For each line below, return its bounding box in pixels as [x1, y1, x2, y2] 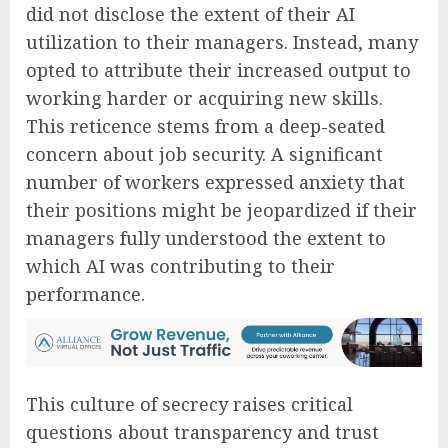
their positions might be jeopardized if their [26, 197, 417, 222]
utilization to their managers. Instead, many [26, 29, 418, 54]
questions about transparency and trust [26, 419, 379, 444]
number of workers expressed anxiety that [26, 169, 405, 194]
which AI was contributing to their [26, 253, 335, 278]
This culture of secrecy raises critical [26, 391, 353, 416]
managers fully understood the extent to [26, 225, 386, 250]
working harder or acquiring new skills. [26, 85, 383, 110]
